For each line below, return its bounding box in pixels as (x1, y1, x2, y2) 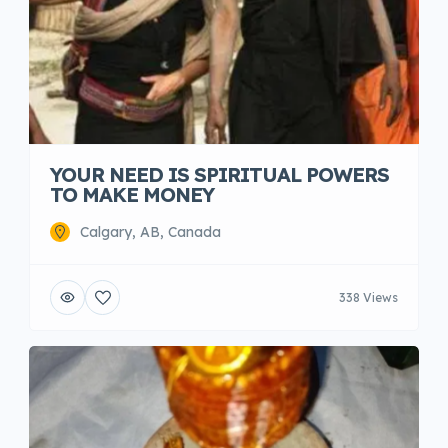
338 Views (339, 289, 398, 305)
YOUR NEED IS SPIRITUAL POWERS (50, 162, 389, 188)
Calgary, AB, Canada (80, 223, 221, 242)
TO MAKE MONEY (50, 182, 214, 208)
